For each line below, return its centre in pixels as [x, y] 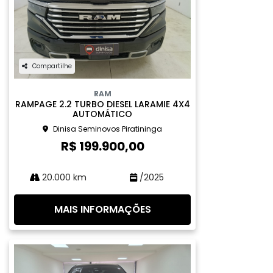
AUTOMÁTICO [102, 114]
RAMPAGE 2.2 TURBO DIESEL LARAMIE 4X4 [102, 104]
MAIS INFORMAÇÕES [102, 209]
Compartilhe [52, 66]
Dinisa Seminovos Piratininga [108, 129]
